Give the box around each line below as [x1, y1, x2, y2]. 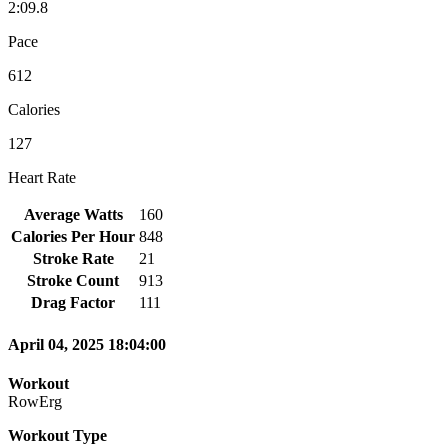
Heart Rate [8, 168, 76, 186]
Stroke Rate [32, 249, 114, 267]
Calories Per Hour [11, 227, 135, 245]
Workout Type [8, 427, 107, 445]
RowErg [8, 393, 62, 411]
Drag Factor [31, 293, 115, 311]
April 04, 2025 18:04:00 [8, 336, 166, 354]
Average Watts [23, 205, 123, 223]
